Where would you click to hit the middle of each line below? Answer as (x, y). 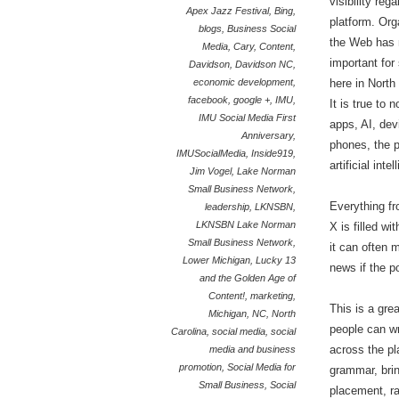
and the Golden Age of (248, 278)
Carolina (189, 331)
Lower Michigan (217, 260)
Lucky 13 (276, 260)
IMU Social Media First (248, 118)
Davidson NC (265, 64)
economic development (244, 82)
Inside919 (273, 153)
